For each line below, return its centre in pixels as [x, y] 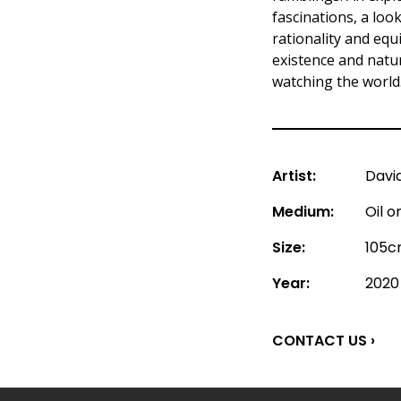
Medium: [303, 212]
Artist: [294, 176]
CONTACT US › [324, 341]
